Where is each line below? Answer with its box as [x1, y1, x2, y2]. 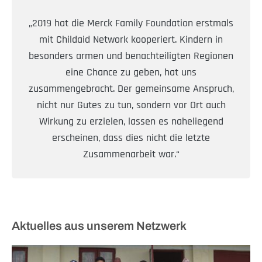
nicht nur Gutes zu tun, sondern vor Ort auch [36, 98, 226, 112]
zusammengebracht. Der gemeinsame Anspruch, [28, 81, 234, 95]
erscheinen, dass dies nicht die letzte [52, 130, 210, 144]
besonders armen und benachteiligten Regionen [29, 49, 233, 63]
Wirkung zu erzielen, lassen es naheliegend [39, 114, 223, 128]
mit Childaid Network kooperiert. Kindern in [39, 32, 223, 46]
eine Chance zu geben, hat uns [65, 65, 196, 79]
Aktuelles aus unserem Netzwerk [12, 219, 187, 233]
